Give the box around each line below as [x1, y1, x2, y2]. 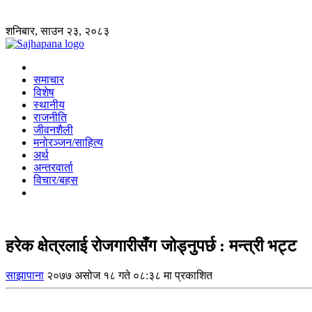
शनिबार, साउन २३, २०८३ [6, 25, 109, 37]
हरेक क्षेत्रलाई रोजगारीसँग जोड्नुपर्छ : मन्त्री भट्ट [6, 236, 297, 255]
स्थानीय [33, 99, 65, 111]
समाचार [33, 74, 64, 86]
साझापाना [6, 269, 44, 281]
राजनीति [33, 111, 67, 123]
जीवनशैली [33, 124, 73, 136]
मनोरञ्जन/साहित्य [33, 136, 103, 148]
